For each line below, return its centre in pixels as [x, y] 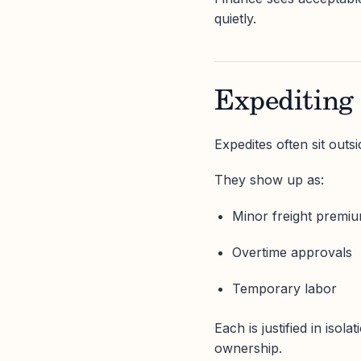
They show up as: [269, 179]
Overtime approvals [293, 253]
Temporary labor [285, 289]
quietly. [235, 18]
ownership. [248, 348]
